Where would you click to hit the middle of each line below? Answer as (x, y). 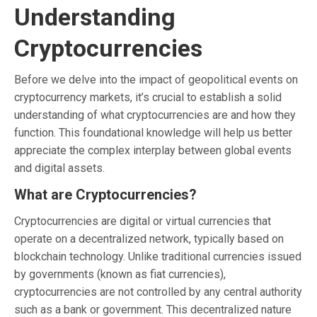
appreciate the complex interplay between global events (153, 150)
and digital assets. (59, 168)
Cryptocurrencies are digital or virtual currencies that (143, 221)
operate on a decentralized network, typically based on (149, 238)
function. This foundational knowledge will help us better (153, 132)
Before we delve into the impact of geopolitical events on (156, 79)
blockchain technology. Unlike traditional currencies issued (158, 256)
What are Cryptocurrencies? (105, 194)
